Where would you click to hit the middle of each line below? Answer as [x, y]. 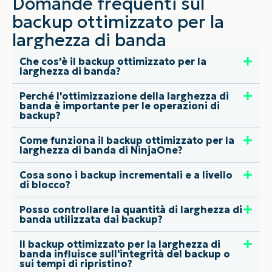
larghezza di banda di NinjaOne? [101, 150]
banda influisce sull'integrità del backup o [125, 253]
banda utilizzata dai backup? [91, 219]
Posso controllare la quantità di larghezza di [131, 209]
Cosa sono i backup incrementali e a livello [126, 175]
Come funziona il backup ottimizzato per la [127, 140]
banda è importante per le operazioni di [120, 105]
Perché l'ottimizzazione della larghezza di [124, 96]
